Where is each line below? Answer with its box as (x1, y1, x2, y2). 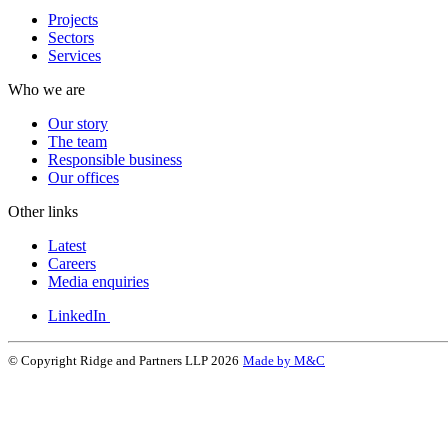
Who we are (8, 80, 85, 98)
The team (48, 132, 107, 150)
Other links (8, 202, 78, 220)
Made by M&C (243, 352, 325, 368)
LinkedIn (48, 306, 106, 324)
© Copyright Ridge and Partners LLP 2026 (8, 352, 239, 368)
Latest (48, 236, 86, 254)
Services (48, 46, 101, 64)
